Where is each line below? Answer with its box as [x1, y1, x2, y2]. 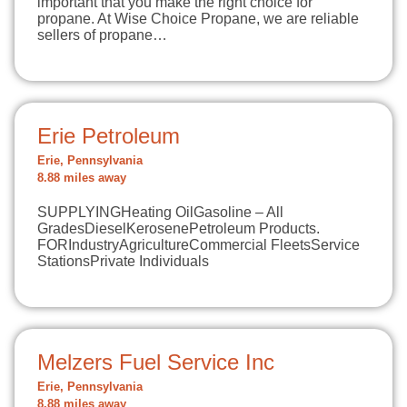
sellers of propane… [37, 27, 167, 43]
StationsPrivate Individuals [37, 253, 209, 269]
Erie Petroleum [37, 124, 180, 148]
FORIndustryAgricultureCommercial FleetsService [37, 237, 360, 253]
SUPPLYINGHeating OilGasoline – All [37, 204, 283, 220]
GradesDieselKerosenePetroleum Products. [37, 221, 320, 236]
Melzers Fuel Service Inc [37, 350, 274, 374]
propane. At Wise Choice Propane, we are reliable [37, 11, 359, 26]
